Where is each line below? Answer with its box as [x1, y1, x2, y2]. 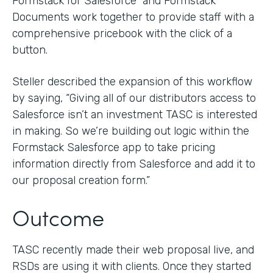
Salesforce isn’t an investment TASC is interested [12, 107, 257, 121]
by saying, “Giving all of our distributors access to [12, 91, 256, 105]
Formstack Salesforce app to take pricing [12, 140, 215, 154]
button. [12, 43, 48, 57]
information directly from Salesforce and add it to [12, 157, 255, 171]
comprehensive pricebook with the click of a [12, 26, 232, 40]
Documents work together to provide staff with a [12, 10, 254, 24]
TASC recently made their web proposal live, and [12, 243, 254, 257]
